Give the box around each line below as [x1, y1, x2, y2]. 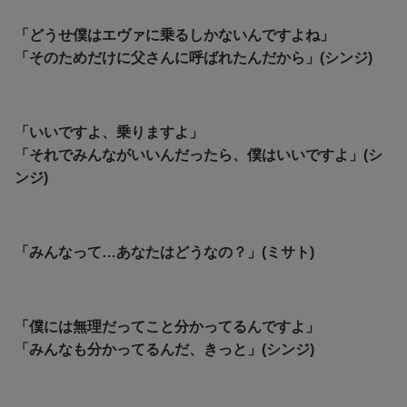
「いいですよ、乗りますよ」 [15, 124, 203, 141]
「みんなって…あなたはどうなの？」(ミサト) [15, 244, 314, 261]
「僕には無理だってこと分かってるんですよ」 [15, 319, 320, 335]
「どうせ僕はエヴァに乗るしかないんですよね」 [15, 27, 334, 44]
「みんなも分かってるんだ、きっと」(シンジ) [15, 342, 314, 358]
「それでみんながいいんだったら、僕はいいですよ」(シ [15, 147, 382, 164]
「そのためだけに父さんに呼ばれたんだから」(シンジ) [15, 50, 372, 66]
